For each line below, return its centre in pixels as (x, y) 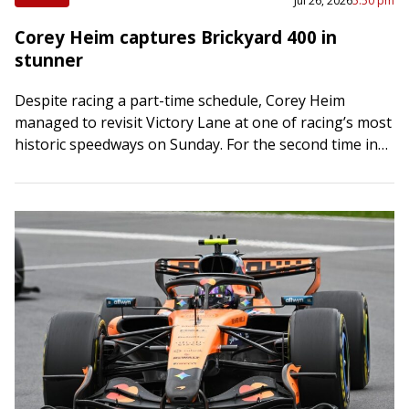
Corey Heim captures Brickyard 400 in (176, 37)
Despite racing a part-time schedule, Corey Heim (180, 100)
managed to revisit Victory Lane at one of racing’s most (203, 122)
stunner (49, 59)
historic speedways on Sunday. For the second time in (196, 144)
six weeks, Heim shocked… (104, 166)
